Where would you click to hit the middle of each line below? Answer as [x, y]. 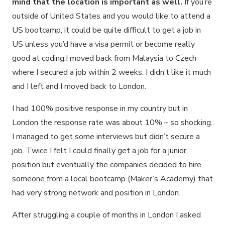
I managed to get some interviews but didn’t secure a [106, 136]
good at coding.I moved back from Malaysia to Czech [104, 58]
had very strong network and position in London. [96, 193]
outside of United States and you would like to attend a [111, 16]
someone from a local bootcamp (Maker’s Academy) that [113, 179]
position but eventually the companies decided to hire [107, 164]
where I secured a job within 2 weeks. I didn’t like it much [111, 72]
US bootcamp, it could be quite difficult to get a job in [106, 30]
